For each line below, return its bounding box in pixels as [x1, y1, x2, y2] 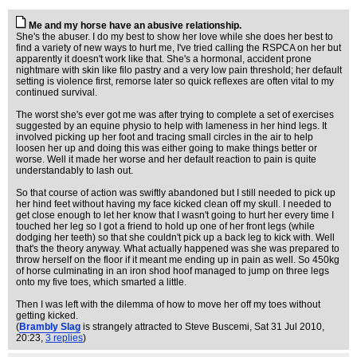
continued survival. [16, 87, 97, 98]
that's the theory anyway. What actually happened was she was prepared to [16, 243, 339, 254]
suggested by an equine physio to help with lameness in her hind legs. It [16, 120, 327, 131]
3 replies [45, 332, 83, 343]
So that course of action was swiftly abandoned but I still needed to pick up [16, 187, 335, 198]
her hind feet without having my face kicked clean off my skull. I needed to [16, 198, 331, 210]
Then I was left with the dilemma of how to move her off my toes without [16, 299, 320, 310]
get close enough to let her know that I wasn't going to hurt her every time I [16, 210, 334, 221]
